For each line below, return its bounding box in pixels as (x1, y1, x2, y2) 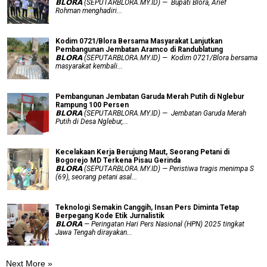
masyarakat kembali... (55, 61, 123, 70)
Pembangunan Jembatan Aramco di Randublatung (55, 45, 223, 54)
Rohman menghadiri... (55, 6, 122, 15)
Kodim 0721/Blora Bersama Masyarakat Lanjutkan (55, 36, 222, 45)
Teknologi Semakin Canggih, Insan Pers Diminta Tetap (55, 203, 239, 212)
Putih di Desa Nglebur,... (55, 117, 128, 126)
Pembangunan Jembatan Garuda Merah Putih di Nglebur (55, 92, 244, 101)
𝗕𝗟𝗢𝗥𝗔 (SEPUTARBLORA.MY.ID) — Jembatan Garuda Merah (55, 108, 246, 117)
